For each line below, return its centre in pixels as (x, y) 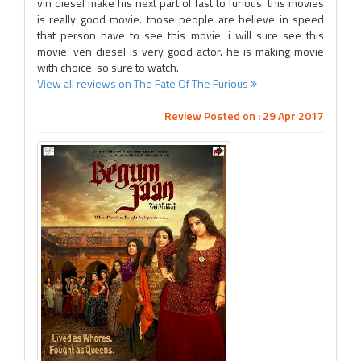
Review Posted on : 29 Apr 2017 (244, 116)
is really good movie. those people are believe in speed (180, 19)
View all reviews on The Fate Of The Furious (144, 83)
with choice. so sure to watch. (108, 67)
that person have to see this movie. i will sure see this (180, 35)
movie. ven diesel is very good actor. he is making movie (180, 51)
